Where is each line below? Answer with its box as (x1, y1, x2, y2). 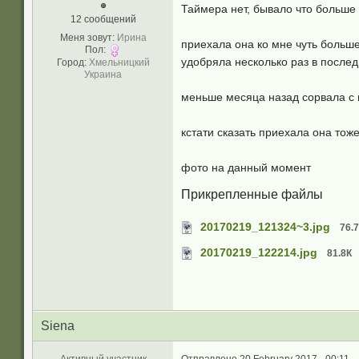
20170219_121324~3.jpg (200, 220, 330, 233)
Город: (56, 57, 87, 68)
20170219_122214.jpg (200, 246, 317, 259)
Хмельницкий (88, 57, 150, 68)
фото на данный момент (181, 161, 311, 174)
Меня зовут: (59, 32, 115, 43)
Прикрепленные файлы (181, 188, 323, 201)
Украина (84, 69, 122, 80)
